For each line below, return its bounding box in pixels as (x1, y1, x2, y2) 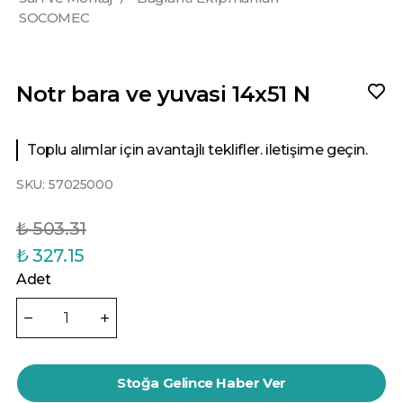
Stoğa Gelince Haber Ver (117, 374, 286, 392)
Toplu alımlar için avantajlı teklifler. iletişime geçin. (27, 141, 368, 159)
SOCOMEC (19, 9, 90, 26)
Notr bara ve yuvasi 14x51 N (16, 81, 310, 107)
